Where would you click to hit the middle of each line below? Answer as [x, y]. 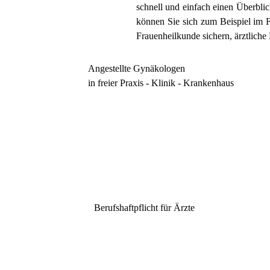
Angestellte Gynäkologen [136, 68]
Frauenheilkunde [168, 36]
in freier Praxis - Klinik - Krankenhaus [161, 83]
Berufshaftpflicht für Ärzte [144, 207]
